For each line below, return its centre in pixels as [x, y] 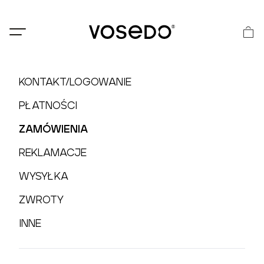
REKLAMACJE [53, 152]
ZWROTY [41, 199]
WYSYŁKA [44, 176]
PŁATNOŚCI [48, 105]
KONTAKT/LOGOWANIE [75, 82]
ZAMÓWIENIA [53, 129]
